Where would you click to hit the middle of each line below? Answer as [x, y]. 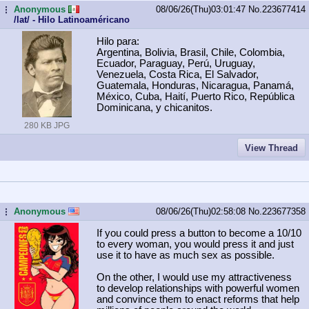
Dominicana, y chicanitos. [154, 107]
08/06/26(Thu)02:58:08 [202, 211]
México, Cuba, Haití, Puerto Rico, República [196, 96]
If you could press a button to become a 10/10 [199, 233]
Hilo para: [118, 41]
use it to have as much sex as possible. [186, 255]
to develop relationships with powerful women [198, 288]
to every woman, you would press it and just [195, 244]
